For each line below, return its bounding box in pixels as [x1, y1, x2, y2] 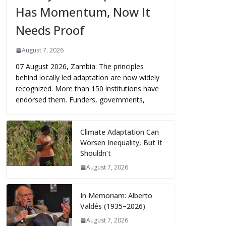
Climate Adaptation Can [80, 127, 159, 137]
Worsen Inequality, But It [80, 138, 162, 148]
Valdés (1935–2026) [80, 201, 145, 211]
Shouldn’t [80, 148, 111, 158]
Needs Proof [16, 22, 85, 39]
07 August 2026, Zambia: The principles [16, 62, 144, 72]
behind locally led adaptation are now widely [16, 73, 159, 83]
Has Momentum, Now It [16, 4, 150, 21]
